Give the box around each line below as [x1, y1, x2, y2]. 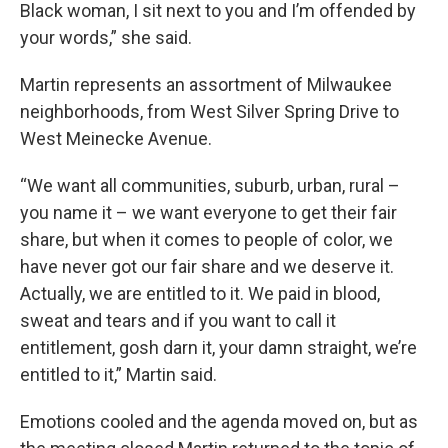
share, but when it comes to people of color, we [20, 229, 393, 250]
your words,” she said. [20, 27, 192, 48]
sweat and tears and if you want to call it [20, 310, 336, 331]
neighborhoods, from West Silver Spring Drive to [20, 101, 399, 122]
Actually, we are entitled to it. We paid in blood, [20, 283, 380, 304]
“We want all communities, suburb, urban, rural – [20, 175, 400, 196]
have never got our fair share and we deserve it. [20, 256, 394, 277]
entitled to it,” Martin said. [20, 364, 217, 385]
